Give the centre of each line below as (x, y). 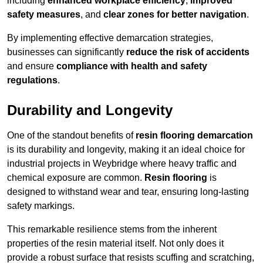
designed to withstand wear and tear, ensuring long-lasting (128, 192)
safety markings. (41, 206)
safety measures (44, 15)
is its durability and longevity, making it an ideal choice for (126, 150)
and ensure (32, 66)
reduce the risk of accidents (188, 52)
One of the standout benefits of (71, 136)
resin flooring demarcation (194, 136)
